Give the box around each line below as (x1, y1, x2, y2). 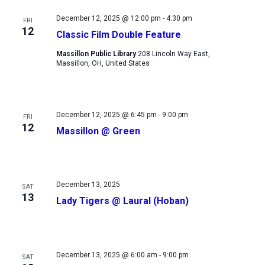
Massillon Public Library (56, 49, 138, 58)
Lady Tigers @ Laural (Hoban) (56, 195, 189, 207)
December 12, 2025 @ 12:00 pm (56, 14, 161, 22)
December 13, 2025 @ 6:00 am (56, 251, 157, 260)
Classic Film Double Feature (56, 28, 181, 40)
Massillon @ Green (56, 125, 140, 137)
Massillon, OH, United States (56, 59, 150, 67)
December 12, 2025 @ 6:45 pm (56, 110, 157, 119)
